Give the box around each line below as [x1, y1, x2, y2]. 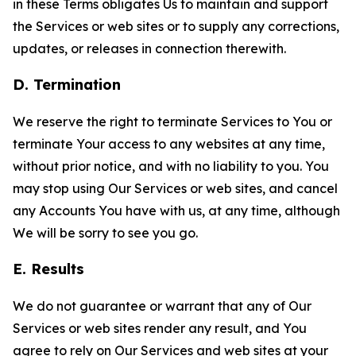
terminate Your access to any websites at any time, [13, 136, 325, 152]
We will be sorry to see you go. [13, 225, 198, 241]
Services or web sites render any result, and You [13, 320, 307, 336]
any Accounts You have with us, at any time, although [13, 203, 340, 219]
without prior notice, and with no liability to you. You [13, 158, 329, 174]
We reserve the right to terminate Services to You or [13, 114, 332, 130]
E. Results [13, 260, 84, 278]
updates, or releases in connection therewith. [13, 41, 286, 56]
